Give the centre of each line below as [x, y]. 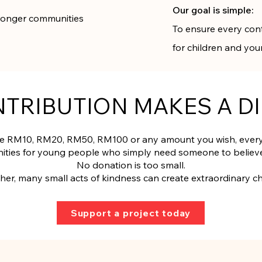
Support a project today [131, 213]
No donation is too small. [131, 165]
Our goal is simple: [213, 10]
